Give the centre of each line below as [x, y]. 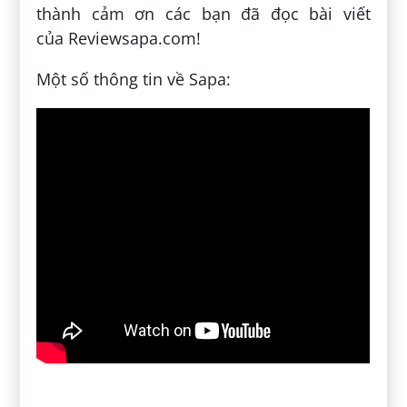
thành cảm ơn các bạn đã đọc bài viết [203, 14]
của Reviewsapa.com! [119, 39]
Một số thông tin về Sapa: [134, 79]
